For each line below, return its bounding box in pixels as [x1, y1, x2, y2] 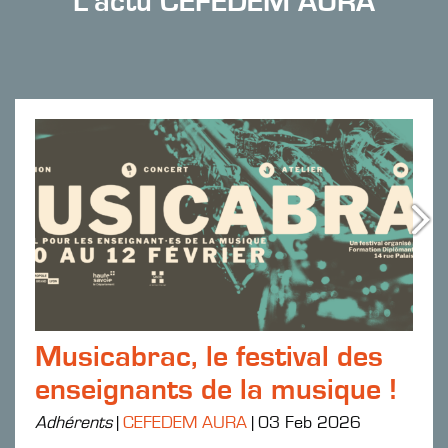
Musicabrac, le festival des [35, 341, 383, 372]
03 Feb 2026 [258, 413, 361, 432]
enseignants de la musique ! [35, 374, 397, 405]
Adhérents [35, 413, 112, 432]
